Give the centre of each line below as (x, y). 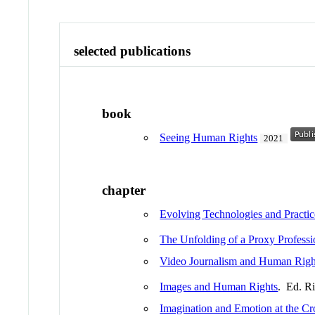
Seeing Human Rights (209, 138)
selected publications (133, 51)
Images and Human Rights (219, 286)
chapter (124, 190)
